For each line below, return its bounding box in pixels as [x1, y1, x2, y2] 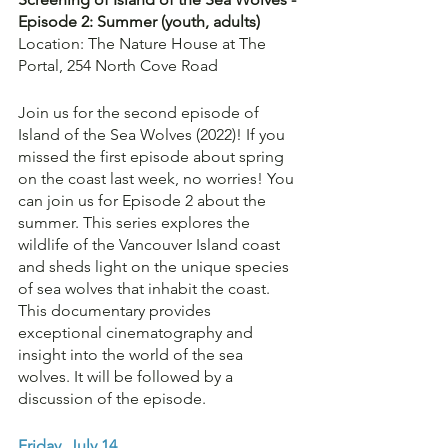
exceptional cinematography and [18, 323, 257, 342]
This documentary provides [18, 301, 215, 320]
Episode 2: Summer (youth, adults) [18, 12, 260, 31]
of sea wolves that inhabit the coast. [18, 279, 274, 298]
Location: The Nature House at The [18, 34, 270, 53]
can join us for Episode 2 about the [18, 191, 270, 210]
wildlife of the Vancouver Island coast [18, 235, 284, 254]
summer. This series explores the [18, 213, 254, 232]
